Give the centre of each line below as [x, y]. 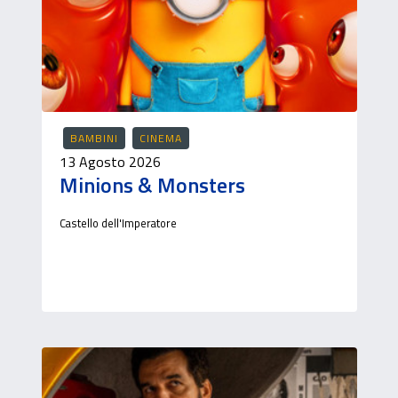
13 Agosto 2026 [110, 162]
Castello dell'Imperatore [118, 223]
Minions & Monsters [152, 185]
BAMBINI [94, 138]
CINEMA [160, 138]
